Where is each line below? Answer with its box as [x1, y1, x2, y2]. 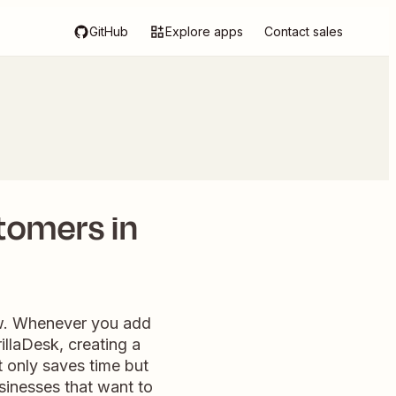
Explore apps [165, 24, 243, 39]
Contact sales [264, 24, 343, 39]
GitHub [89, 24, 128, 39]
